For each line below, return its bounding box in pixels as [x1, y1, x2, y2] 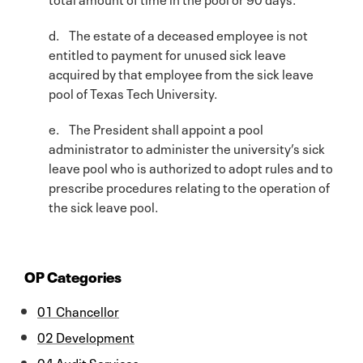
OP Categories [24, 264, 122, 286]
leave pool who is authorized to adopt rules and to [49, 156, 333, 177]
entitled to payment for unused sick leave [49, 43, 286, 63]
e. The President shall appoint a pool [49, 117, 263, 138]
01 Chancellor [37, 300, 119, 320]
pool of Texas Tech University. [49, 82, 217, 102]
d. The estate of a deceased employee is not [49, 23, 308, 44]
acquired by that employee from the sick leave [49, 62, 314, 83]
